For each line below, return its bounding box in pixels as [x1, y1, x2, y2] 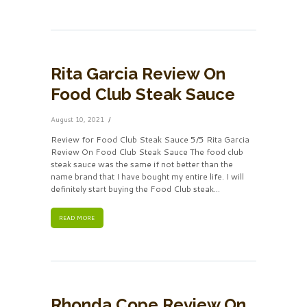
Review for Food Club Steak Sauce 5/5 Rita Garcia [51, 134, 249, 146]
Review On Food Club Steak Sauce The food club [51, 146, 243, 158]
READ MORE [59, 214, 95, 223]
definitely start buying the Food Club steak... [51, 183, 220, 195]
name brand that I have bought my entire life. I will [51, 171, 244, 183]
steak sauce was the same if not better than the [51, 158, 233, 171]
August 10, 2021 [51, 114, 104, 125]
